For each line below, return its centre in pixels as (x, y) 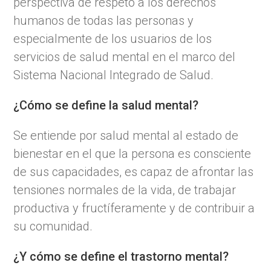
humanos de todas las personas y (104, 20)
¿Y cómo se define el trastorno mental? (121, 256)
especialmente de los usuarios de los (113, 38)
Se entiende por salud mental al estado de (126, 135)
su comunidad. (53, 226)
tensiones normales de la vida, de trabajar (125, 190)
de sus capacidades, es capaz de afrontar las (134, 171)
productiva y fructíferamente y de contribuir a (134, 208)
